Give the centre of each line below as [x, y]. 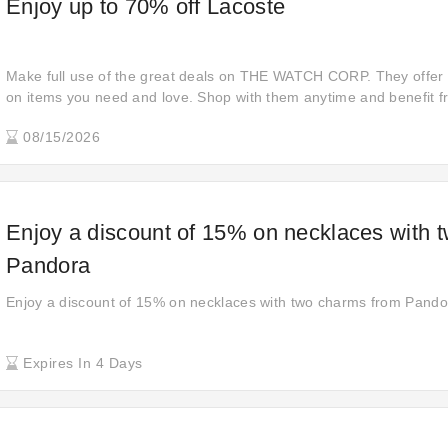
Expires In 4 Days [80, 363]
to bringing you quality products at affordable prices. [178, 118]
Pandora [48, 265]
